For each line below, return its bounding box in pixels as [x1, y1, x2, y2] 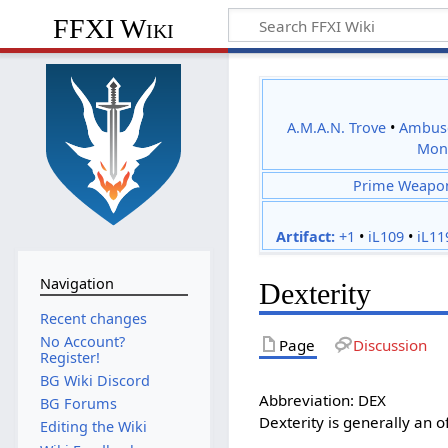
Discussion [352, 334, 427, 355]
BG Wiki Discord [39, 371, 150, 390]
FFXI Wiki [53, 13, 175, 45]
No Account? [39, 331, 125, 351]
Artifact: [275, 227, 335, 247]
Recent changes [39, 308, 147, 328]
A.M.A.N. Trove [287, 117, 387, 137]
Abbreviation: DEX [259, 390, 387, 411]
